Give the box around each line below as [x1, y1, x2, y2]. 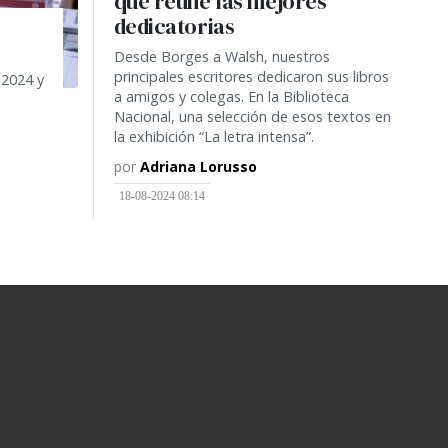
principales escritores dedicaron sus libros [113, 66, 389, 86]
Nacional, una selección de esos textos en [113, 106, 391, 126]
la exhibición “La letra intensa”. [113, 126, 314, 146]
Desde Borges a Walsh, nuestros [113, 46, 330, 66]
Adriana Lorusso [139, 156, 257, 176]
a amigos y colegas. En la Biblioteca [113, 86, 349, 106]
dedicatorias [113, 11, 235, 41]
